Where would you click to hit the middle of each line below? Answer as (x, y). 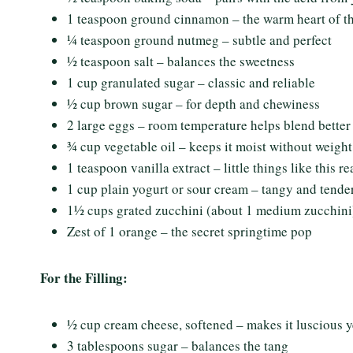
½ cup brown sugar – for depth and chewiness (193, 104)
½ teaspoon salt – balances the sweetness (181, 61)
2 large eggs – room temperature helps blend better (209, 125)
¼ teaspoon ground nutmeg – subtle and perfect (199, 40)
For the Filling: (84, 278)
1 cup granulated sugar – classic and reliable (191, 82)
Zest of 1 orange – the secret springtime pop (190, 231)
